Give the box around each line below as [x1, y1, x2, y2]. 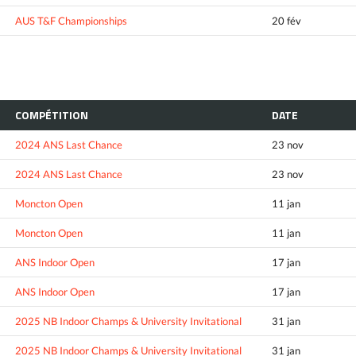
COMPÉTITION [15, 106, 88, 123]
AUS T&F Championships [15, 14, 127, 27]
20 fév [272, 14, 301, 27]
